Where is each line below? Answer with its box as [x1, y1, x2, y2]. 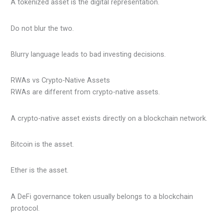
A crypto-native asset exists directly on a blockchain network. [11, 113, 208, 123]
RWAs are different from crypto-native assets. [11, 88, 160, 97]
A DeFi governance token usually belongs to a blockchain [11, 192, 194, 201]
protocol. [11, 203, 40, 213]
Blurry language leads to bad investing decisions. [11, 50, 166, 59]
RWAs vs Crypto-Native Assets [11, 76, 110, 85]
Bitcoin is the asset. [11, 140, 74, 149]
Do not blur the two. [11, 23, 74, 33]
